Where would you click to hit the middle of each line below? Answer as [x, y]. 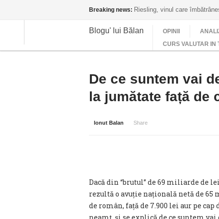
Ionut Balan [109, 123]
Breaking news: [111, 10]
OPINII [171, 31]
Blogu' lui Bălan [116, 30]
